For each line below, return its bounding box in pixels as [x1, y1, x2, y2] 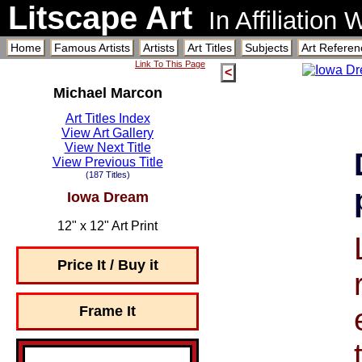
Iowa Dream [66, 188, 149, 205]
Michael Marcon [53, 85, 162, 101]
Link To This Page [135, 59, 205, 69]
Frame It [79, 302, 136, 319]
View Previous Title [52, 154, 163, 169]
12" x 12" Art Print [57, 218, 158, 233]
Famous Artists [54, 41, 130, 54]
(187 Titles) [85, 169, 130, 179]
